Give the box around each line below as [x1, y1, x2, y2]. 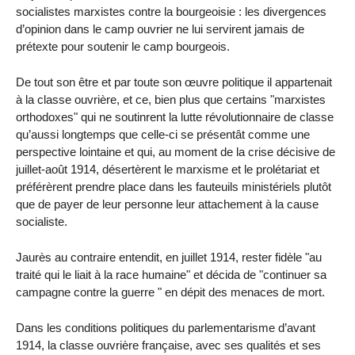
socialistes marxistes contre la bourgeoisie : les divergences [16, 5, 326, 19]
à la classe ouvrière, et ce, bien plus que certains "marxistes [16, 93, 326, 107]
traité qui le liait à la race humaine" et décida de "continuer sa [16, 267, 326, 281]
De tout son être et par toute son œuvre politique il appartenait [16, 75, 332, 90]
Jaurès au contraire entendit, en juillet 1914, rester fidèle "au [16, 250, 322, 264]
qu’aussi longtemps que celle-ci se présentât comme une [16, 128, 310, 142]
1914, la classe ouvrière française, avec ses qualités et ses [16, 338, 321, 352]
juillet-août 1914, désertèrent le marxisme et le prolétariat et [16, 162, 319, 177]
